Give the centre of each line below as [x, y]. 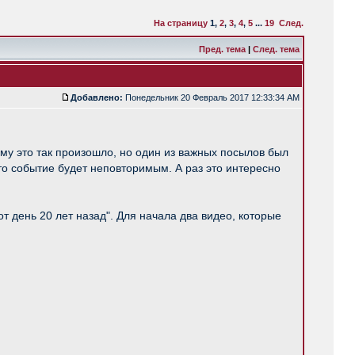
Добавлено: [97, 97]
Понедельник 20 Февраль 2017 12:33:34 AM [212, 97]
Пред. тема [222, 49]
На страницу [181, 23]
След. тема [276, 49]
